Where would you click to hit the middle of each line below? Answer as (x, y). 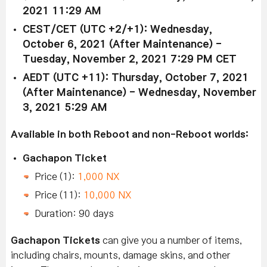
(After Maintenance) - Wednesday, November (139, 93)
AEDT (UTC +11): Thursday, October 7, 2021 (136, 78)
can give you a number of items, (172, 240)
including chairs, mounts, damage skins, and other (120, 255)
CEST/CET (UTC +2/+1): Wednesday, (117, 30)
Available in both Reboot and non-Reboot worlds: (130, 134)
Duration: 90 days (74, 214)
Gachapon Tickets (57, 240)
